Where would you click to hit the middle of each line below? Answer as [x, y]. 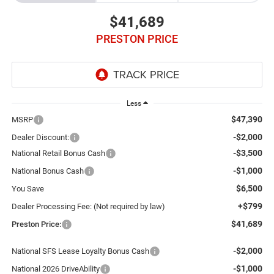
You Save [28, 189]
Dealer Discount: [40, 138]
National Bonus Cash [47, 171]
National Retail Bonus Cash [58, 154]
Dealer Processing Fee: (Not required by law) [88, 207]
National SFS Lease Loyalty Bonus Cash [80, 251]
